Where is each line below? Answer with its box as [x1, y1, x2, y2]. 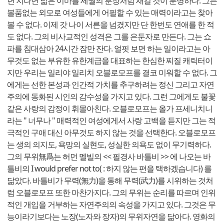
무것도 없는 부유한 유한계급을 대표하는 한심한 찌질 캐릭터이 [7, 55, 212, 66]
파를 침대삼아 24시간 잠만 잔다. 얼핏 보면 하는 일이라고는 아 [7, 43, 210, 54]
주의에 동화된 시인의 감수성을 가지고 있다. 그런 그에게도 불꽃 [7, 91, 215, 102]
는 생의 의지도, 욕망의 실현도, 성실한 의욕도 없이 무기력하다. [7, 139, 211, 150]
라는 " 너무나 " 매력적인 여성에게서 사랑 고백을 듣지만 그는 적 [7, 115, 215, 126]
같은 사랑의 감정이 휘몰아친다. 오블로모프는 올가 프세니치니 [7, 103, 212, 114]
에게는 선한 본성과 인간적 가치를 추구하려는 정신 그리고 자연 [7, 79, 214, 90]
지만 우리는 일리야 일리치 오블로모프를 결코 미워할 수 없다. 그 [7, 67, 217, 78]
